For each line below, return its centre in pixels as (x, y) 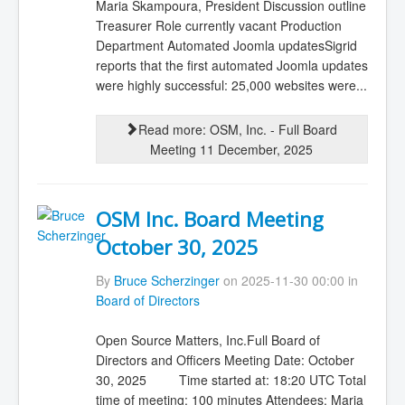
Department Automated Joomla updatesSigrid (226, 45)
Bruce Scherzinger (166, 280)
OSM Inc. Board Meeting (209, 220)
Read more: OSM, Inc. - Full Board (238, 130)
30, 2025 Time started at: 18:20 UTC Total (231, 380)
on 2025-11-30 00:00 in (288, 280)
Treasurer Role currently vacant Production (218, 25)
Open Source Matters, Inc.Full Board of (207, 340)
